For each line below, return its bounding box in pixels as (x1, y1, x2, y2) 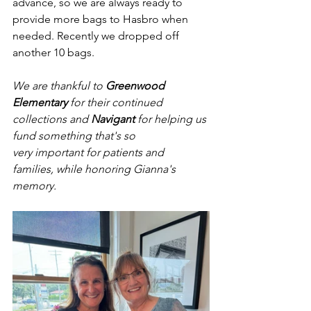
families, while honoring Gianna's (12, 162, 178, 176)
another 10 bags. (12, 46, 94, 60)
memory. (12, 179, 56, 193)
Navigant (91, 112, 135, 126)
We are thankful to (12, 79, 106, 93)
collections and (12, 112, 91, 126)
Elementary (12, 96, 67, 110)
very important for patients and (12, 146, 167, 160)
